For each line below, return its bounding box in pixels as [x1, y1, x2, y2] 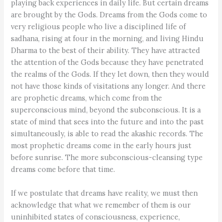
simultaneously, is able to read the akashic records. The [11, 129, 204, 139]
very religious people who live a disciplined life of [11, 22, 186, 32]
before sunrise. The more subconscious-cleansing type [11, 153, 203, 163]
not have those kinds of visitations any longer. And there [11, 81, 206, 91]
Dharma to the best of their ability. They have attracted [11, 46, 201, 55]
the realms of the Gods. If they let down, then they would [11, 69, 210, 79]
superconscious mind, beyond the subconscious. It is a [11, 105, 201, 115]
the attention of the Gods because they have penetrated [11, 57, 204, 67]
